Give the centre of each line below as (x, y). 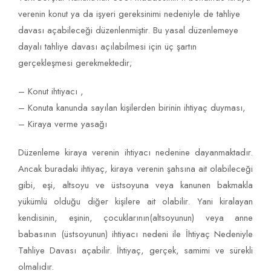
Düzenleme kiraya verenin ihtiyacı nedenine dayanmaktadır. (135, 153)
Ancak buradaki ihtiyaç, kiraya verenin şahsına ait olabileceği (135, 169)
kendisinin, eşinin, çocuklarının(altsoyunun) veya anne (135, 218)
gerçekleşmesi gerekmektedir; (75, 63)
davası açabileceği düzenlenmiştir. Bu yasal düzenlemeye (128, 31)
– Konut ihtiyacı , (51, 92)
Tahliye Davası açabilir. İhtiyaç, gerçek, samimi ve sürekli (135, 251)
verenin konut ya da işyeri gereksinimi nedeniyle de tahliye (129, 14)
